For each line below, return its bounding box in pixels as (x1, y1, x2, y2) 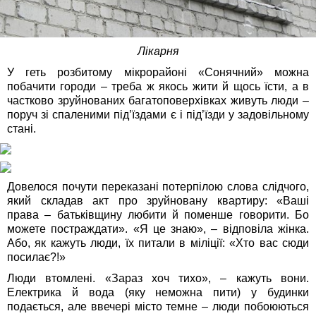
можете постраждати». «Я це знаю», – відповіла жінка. (7, 223, 309, 236)
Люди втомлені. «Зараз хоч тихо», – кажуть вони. (7, 272, 309, 285)
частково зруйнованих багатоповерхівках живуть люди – (7, 95, 309, 107)
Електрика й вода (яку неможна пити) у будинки (7, 286, 309, 299)
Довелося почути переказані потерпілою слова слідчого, (7, 181, 309, 193)
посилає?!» (7, 251, 66, 264)
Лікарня (137, 45, 179, 58)
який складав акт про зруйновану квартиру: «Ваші (7, 195, 309, 207)
